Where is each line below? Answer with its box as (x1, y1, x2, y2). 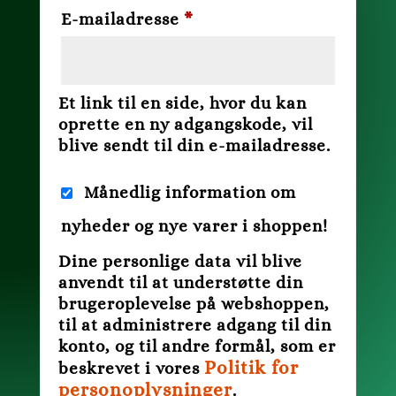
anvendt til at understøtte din (57, 273, 303, 292)
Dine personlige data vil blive (57, 252, 302, 270)
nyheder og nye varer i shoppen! (60, 217, 328, 235)
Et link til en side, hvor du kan (57, 94, 307, 112)
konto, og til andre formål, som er (57, 337, 336, 355)
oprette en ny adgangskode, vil (57, 115, 313, 133)
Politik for (203, 357, 299, 378)
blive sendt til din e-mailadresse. (57, 136, 331, 155)
